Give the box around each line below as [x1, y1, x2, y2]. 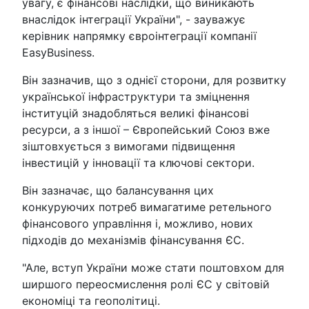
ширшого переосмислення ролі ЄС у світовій [22, 277, 270, 291]
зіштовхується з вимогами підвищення [22, 139, 235, 153]
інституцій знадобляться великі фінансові [22, 106, 249, 120]
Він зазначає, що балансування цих [22, 183, 214, 197]
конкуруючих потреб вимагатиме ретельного [22, 199, 272, 214]
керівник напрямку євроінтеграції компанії [22, 28, 257, 43]
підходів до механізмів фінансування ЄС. [22, 232, 244, 247]
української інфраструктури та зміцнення [22, 89, 250, 103]
